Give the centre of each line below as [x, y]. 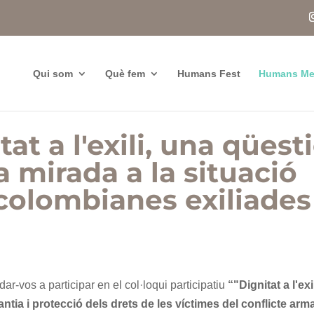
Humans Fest [209, 73]
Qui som [53, 73]
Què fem [125, 73]
